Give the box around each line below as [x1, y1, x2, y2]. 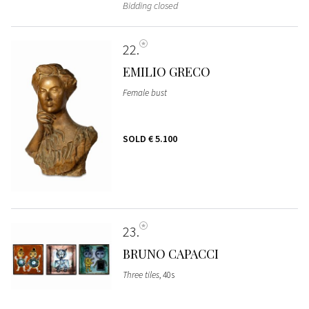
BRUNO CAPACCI [122, 245, 219, 262]
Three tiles [122, 268, 159, 281]
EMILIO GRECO [122, 63, 210, 81]
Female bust [122, 87, 167, 99]
